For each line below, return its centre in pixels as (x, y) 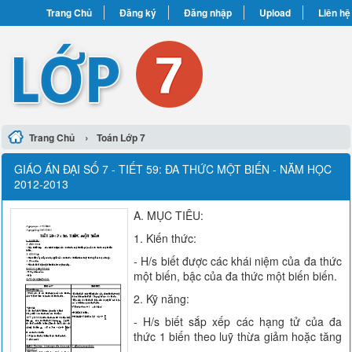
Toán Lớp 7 (121, 137)
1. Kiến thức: (165, 238)
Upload (275, 13)
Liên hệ (334, 13)
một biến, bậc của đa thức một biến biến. (236, 276)
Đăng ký (137, 13)
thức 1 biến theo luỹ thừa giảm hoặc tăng (238, 336)
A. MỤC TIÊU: (169, 215)
